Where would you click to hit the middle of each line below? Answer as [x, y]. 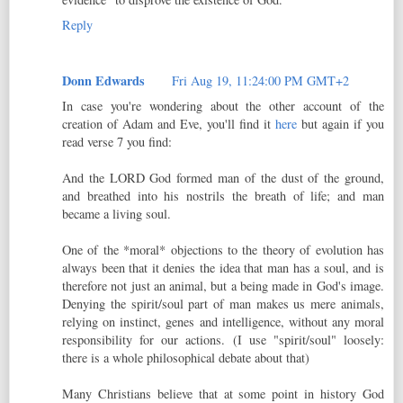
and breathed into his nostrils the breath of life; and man [223, 196]
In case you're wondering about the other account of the [223, 106]
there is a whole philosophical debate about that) [186, 358]
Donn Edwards [103, 81]
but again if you [340, 124]
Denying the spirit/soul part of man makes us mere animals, [223, 304]
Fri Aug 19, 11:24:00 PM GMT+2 [260, 81]
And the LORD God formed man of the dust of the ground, [223, 178]
